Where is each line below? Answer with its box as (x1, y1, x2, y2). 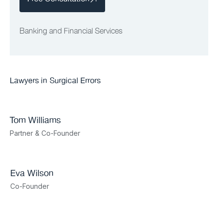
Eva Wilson (10, 167, 54, 181)
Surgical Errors (50, 75, 101, 88)
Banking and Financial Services (19, 24, 123, 36)
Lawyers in (10, 75, 47, 88)
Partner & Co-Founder (10, 129, 80, 138)
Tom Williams (10, 114, 61, 128)
